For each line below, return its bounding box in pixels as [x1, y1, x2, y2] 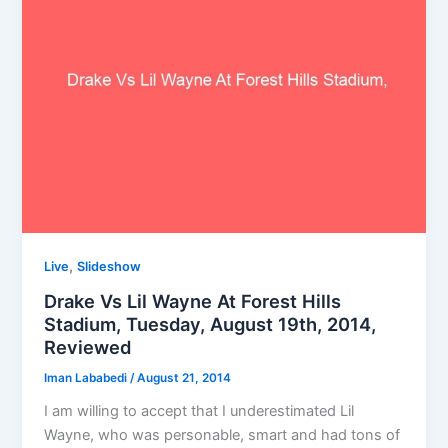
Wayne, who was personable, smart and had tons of [44, 425, 401, 444]
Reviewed [44, 336, 132, 359]
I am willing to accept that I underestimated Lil [44, 401, 355, 420]
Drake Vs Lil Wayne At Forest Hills [44, 290, 342, 313]
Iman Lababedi [44, 371, 131, 385]
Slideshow [77, 259, 142, 275]
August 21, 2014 [137, 371, 232, 385]
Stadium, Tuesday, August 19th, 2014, [44, 313, 377, 336]
